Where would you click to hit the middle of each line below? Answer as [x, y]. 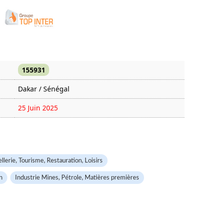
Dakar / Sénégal [44, 89]
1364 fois [33, 126]
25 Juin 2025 [38, 108]
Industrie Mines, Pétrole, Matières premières [77, 178]
